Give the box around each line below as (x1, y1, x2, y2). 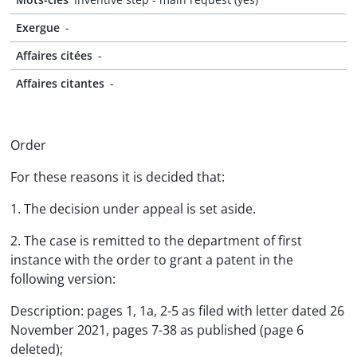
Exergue (16, 20, 60, 35)
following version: (10, 270, 116, 288)
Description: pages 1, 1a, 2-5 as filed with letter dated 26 (10, 302, 344, 320)
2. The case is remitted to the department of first (10, 232, 302, 249)
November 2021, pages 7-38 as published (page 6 (10, 321, 304, 339)
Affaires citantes (16, 76, 104, 91)
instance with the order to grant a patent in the (10, 251, 293, 269)
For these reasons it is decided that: (10, 168, 225, 186)
